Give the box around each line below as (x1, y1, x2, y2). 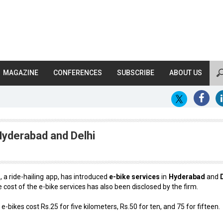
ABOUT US (169, 69, 202, 77)
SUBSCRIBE (117, 69, 154, 77)
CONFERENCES (53, 69, 102, 77)
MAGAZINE (3, 69, 38, 77)
